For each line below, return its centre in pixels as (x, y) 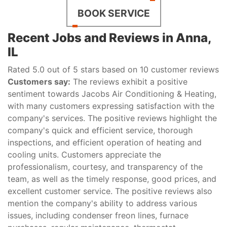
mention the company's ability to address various (102, 203)
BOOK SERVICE (113, 13)
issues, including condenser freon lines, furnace (98, 215)
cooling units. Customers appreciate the (84, 154)
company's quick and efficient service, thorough (100, 130)
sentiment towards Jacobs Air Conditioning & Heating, (112, 93)
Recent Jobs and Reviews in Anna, (109, 37)
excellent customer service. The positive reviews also (110, 191)
